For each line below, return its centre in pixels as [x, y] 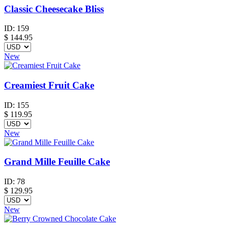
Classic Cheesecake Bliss [54, 9]
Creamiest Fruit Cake [49, 85]
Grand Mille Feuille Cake [57, 162]
